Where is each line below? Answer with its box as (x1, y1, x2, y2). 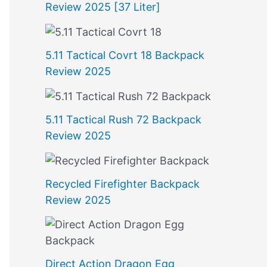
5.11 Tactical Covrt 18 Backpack (45, 48, 204, 61)
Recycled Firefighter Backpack (45, 178, 200, 191)
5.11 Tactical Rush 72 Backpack (45, 113, 201, 126)
